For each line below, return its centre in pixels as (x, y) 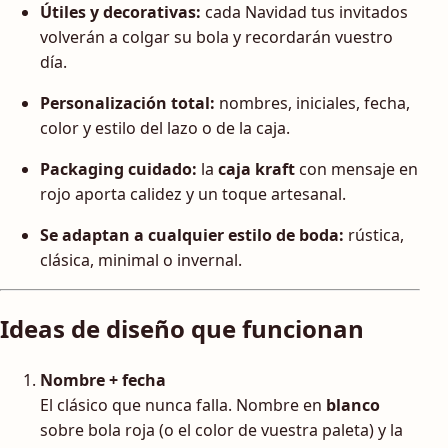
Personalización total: (127, 102)
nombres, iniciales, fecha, (312, 102)
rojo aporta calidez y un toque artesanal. (193, 193)
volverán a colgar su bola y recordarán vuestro (216, 36)
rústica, (374, 234)
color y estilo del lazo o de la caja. (165, 127)
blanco (353, 405)
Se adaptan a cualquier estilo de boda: (192, 234)
